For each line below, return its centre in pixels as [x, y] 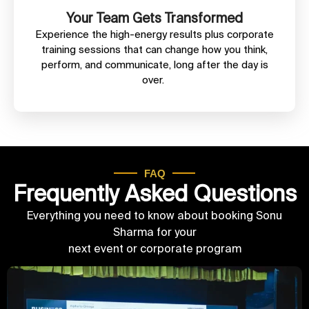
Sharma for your [154, 231]
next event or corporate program [154, 248]
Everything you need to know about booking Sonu [154, 215]
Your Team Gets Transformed [154, 18]
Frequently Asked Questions [154, 193]
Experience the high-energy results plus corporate [154, 34]
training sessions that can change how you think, [154, 50]
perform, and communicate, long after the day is [154, 65]
